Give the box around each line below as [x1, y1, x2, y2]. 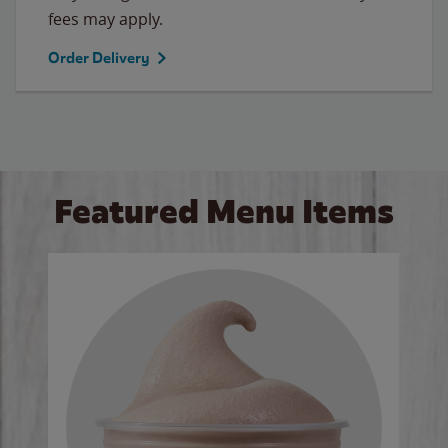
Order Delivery [48, 48, 150, 67]
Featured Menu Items [54, 189, 394, 233]
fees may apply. [48, 7, 163, 30]
